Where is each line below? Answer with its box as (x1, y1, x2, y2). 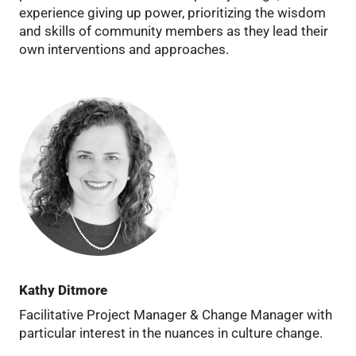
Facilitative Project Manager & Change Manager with (19, 306, 332, 323)
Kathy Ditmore (19, 281, 107, 298)
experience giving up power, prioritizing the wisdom (19, 4, 326, 21)
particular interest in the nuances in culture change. (19, 324, 323, 341)
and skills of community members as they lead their (19, 22, 328, 39)
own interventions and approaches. (19, 41, 229, 57)
